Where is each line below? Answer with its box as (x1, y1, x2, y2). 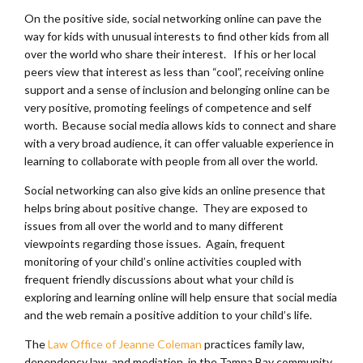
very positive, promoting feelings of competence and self (24, 100, 311, 114)
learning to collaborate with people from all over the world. (24, 153, 318, 168)
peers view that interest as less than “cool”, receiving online (24, 64, 324, 79)
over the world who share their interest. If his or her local (24, 46, 316, 61)
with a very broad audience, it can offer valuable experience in (24, 135, 334, 150)
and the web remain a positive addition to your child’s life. (24, 307, 312, 322)
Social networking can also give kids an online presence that (24, 182, 326, 197)
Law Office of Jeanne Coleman (48, 336, 202, 351)
